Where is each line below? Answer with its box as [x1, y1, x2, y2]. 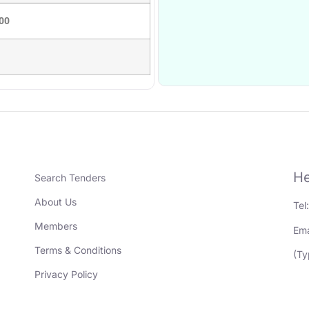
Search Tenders [34, 172, 106, 184]
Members [34, 220, 78, 232]
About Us [34, 196, 77, 208]
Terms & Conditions [34, 244, 122, 257]
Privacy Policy [34, 268, 99, 281]
